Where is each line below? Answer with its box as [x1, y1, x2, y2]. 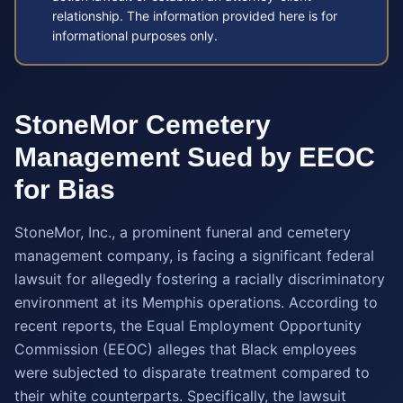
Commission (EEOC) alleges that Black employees [14, 340, 356, 358]
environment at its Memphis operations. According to [14, 293, 378, 311]
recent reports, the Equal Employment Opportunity [14, 317, 362, 335]
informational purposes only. [52, 28, 218, 43]
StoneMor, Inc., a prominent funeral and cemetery [14, 223, 351, 241]
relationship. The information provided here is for [52, 8, 337, 23]
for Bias [14, 175, 115, 204]
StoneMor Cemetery [14, 110, 271, 139]
